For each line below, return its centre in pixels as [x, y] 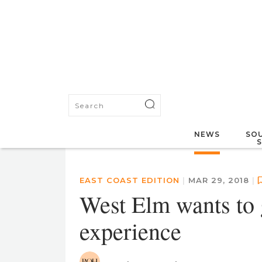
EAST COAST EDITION [130, 180]
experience [130, 231]
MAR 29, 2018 [220, 180]
